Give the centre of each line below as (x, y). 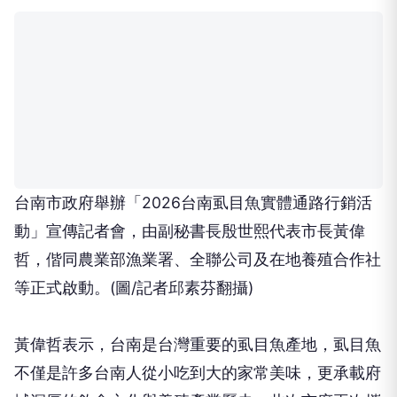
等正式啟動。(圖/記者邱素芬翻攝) (134, 288)
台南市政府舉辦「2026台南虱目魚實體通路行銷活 (193, 203)
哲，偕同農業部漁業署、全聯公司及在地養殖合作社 (198, 260)
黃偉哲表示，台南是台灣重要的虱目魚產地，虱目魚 (198, 345)
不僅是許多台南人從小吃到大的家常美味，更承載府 (198, 373)
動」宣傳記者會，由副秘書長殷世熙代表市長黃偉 (190, 231)
